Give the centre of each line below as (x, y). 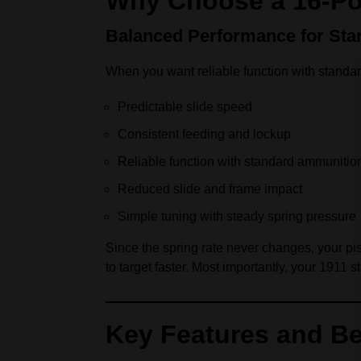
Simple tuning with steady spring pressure (237, 216)
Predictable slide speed (185, 107)
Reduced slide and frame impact (210, 189)
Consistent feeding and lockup (204, 134)
